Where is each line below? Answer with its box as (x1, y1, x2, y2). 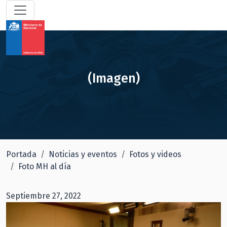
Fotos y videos (129, 149, 181, 159)
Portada (6, 149, 36, 159)
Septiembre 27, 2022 (6, 191, 81, 201)
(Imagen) (87, 70, 140, 86)
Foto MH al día (18, 162, 71, 171)
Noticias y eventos (49, 149, 117, 159)
